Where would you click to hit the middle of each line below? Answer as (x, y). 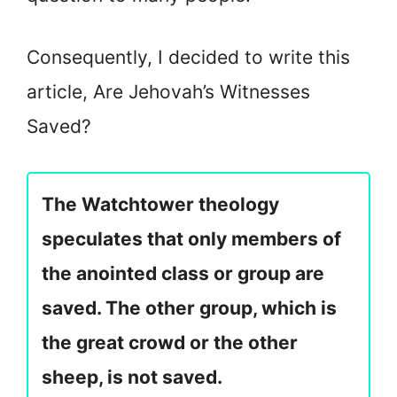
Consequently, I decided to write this (188, 58)
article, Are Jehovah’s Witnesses (168, 92)
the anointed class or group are (183, 273)
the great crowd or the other (170, 342)
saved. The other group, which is (189, 307)
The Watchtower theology (160, 204)
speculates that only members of (191, 238)
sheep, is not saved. (132, 377)
